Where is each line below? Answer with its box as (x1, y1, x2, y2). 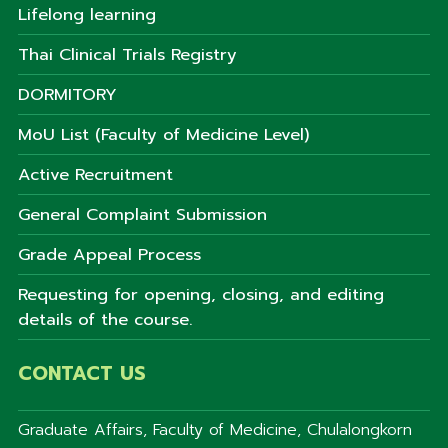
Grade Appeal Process (18, 242, 201, 267)
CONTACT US (18, 359, 146, 388)
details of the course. (18, 307, 193, 332)
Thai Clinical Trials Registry (18, 42, 237, 67)
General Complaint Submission (18, 202, 267, 227)
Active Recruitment (18, 162, 173, 187)
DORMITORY (18, 82, 117, 107)
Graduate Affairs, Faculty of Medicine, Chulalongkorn (18, 418, 412, 442)
